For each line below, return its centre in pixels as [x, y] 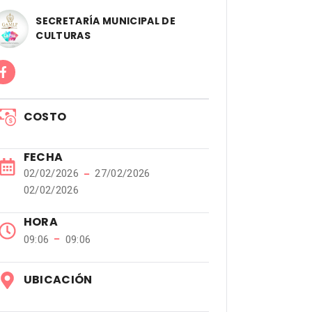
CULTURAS [63, 36]
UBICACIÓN [58, 280]
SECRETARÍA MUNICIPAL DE [106, 21]
